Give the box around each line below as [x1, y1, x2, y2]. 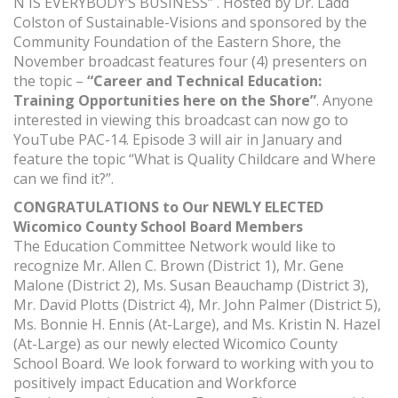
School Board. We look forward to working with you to [13, 354, 374, 374]
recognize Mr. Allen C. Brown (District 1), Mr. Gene [13, 256, 344, 276]
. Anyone [316, 91, 373, 111]
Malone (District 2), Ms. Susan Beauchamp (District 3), [13, 275, 369, 296]
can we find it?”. [13, 169, 114, 189]
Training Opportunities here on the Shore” [13, 91, 316, 111]
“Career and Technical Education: [87, 71, 322, 92]
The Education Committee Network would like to [13, 236, 336, 257]
